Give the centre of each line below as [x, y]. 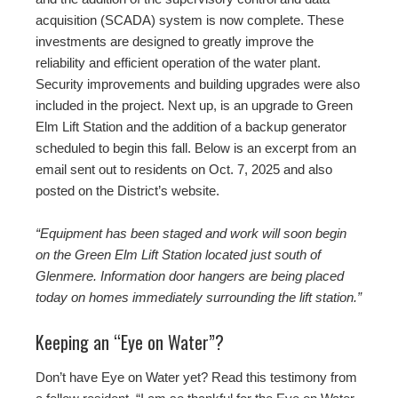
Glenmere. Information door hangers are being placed [190, 275]
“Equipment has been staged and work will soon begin [191, 233]
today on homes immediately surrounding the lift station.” [199, 297]
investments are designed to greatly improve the [175, 41]
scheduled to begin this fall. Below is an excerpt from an [196, 147]
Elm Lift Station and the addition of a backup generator [191, 126]
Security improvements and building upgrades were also [198, 84]
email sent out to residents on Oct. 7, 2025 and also [184, 169]
